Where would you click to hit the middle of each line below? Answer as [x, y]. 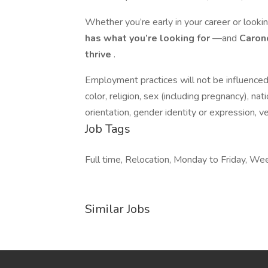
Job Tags [108, 129]
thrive [99, 54]
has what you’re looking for [149, 38]
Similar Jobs [118, 209]
